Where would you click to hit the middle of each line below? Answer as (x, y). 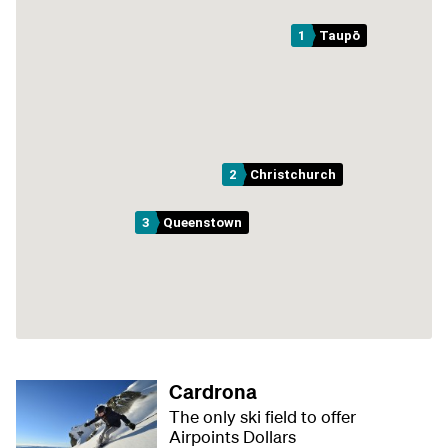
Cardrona (213, 391)
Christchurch (293, 174)
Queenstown (203, 222)
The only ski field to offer (263, 416)
